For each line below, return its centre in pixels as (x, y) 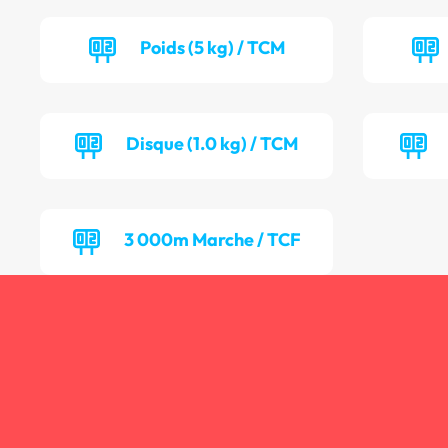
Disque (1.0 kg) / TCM (212, 144)
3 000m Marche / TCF (212, 240)
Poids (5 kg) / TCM (212, 48)
